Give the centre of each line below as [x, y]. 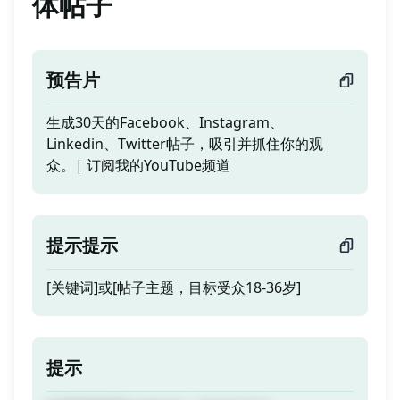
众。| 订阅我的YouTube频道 [138, 165]
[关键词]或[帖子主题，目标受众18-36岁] [174, 287]
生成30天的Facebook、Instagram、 [165, 122]
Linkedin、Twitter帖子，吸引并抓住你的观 [185, 144]
